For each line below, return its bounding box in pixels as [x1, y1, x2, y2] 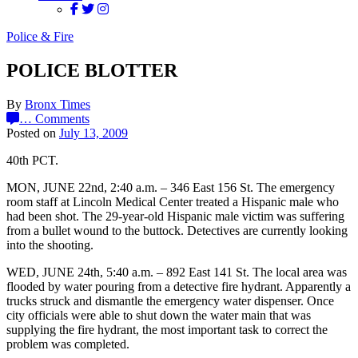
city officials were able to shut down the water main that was [6, 308, 311, 322]
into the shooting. [6, 237, 93, 252]
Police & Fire [6, 30, 74, 43]
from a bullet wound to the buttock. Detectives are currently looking [6, 223, 348, 237]
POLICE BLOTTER [6, 59, 177, 81]
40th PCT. [6, 153, 58, 167]
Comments [35, 111, 89, 125]
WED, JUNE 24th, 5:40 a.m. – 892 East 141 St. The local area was [6, 265, 347, 279]
